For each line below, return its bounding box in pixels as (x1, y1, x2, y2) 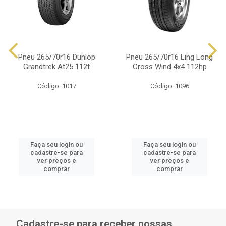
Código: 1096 (150, 82, 189, 90)
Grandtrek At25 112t (23, 62, 90, 71)
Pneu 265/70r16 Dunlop (18, 52, 95, 62)
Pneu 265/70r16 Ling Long (126, 52, 213, 62)
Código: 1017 (37, 82, 76, 90)
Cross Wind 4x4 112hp (132, 62, 207, 71)
